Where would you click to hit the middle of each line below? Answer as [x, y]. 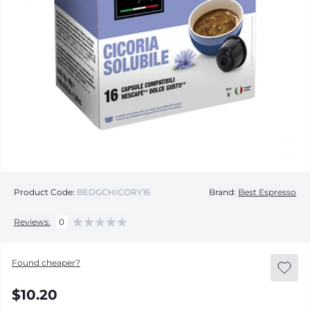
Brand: [222, 192]
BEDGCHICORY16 [112, 192]
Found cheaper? [46, 263]
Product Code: [44, 192]
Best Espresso [267, 192]
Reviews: [32, 221]
